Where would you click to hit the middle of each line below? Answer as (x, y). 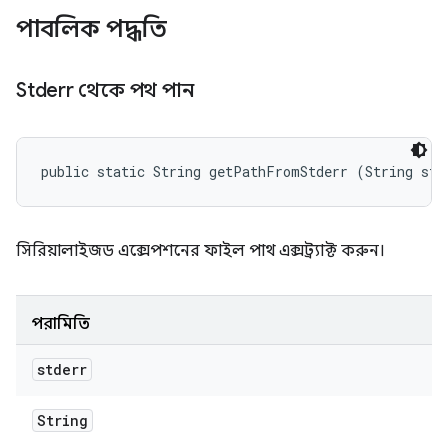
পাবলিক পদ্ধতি (94, 29)
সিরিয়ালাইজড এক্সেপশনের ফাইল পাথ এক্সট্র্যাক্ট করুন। (200, 251)
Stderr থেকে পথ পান (107, 90)
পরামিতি (61, 324)
